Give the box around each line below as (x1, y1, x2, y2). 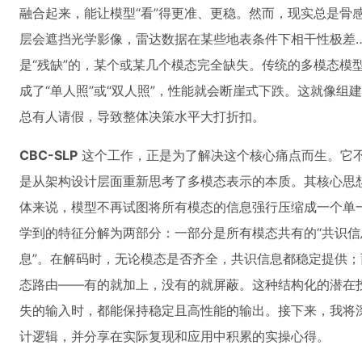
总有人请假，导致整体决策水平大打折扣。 (19, 108, 265, 124)
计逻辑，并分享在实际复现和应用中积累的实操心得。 (19, 328, 330, 344)
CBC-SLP (19, 147, 78, 163)
